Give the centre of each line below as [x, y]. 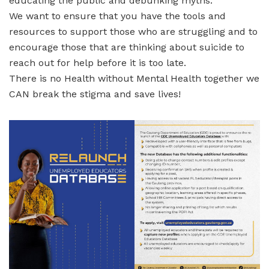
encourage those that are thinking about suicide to [127, 47]
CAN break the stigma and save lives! [95, 94]
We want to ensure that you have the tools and [117, 16]
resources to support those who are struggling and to [133, 31]
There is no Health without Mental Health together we [134, 78]
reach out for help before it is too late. [98, 62]
